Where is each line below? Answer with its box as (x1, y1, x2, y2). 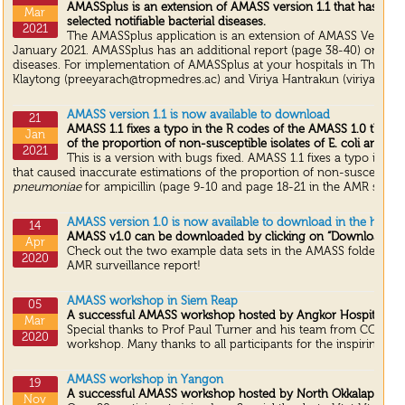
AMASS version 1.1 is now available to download (66, 109, 330, 122)
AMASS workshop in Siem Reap (66, 296, 238, 308)
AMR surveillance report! (66, 260, 201, 273)
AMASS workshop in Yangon (66, 374, 223, 387)
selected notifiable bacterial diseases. (66, 16, 266, 29)
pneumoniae (12, 182, 81, 194)
